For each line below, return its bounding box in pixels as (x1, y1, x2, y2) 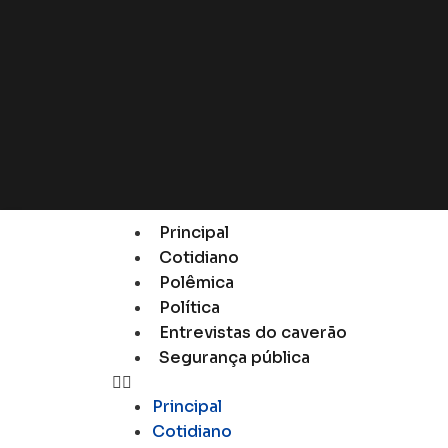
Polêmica (159, 272, 234, 293)
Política (159, 297, 220, 318)
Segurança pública (159, 347, 310, 368)
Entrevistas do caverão (159, 322, 347, 343)
